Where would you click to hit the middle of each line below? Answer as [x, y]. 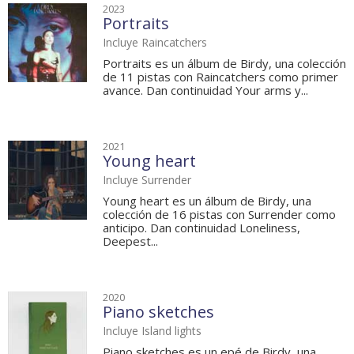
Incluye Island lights [152, 331]
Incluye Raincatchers [155, 43]
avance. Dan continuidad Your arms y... [205, 90]
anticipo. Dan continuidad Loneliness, [201, 228]
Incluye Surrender [147, 180]
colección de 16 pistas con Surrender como [219, 215]
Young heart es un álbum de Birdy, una [207, 201]
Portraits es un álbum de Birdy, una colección [224, 64]
